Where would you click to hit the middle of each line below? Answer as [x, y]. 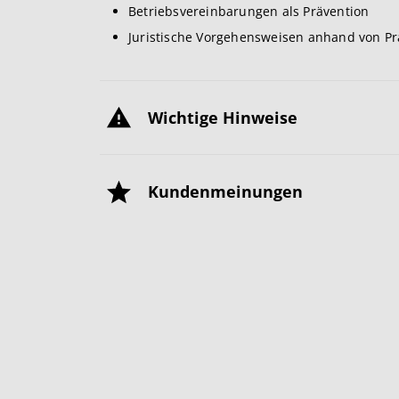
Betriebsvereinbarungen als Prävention [249, 11]
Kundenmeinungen [225, 191]
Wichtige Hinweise [223, 118]
